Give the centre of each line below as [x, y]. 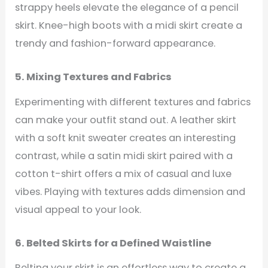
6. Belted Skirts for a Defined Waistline [113, 243]
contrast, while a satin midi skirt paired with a [124, 156]
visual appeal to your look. [78, 209]
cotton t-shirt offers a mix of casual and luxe [124, 173]
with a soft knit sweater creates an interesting [126, 138]
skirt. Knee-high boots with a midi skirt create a [129, 25]
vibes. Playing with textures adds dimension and [130, 191]
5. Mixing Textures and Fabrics [94, 77]
